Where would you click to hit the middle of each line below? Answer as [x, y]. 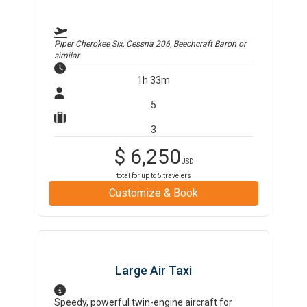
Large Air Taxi [153, 270]
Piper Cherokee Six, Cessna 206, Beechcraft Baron [146, 44]
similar [67, 56]
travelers [176, 176]
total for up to [137, 176]
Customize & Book [153, 193]
